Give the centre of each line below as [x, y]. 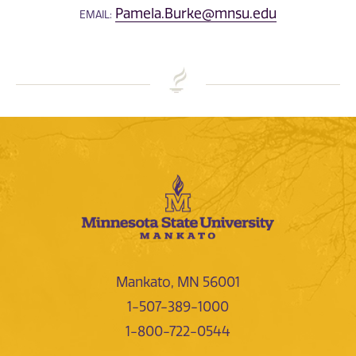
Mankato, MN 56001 [178, 282]
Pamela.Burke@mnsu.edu [196, 13]
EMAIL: [96, 14]
